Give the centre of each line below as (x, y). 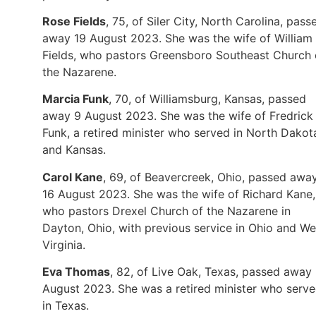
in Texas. (66, 306)
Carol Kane (73, 177)
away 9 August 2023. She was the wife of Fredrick (178, 116)
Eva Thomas (76, 272)
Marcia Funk (75, 99)
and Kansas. (74, 150)
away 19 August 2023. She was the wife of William (177, 38)
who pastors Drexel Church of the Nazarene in (166, 211)
